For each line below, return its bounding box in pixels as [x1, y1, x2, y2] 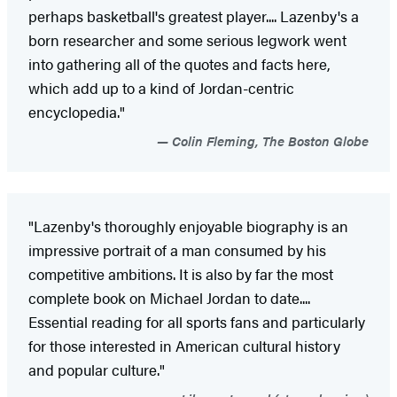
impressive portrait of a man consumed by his [28, 238, 326, 261]
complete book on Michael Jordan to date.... [28, 286, 310, 308]
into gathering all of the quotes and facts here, [28, 52, 331, 74]
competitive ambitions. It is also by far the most [28, 262, 333, 284]
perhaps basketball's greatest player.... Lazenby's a [28, 4, 359, 27]
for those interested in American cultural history [28, 334, 340, 356]
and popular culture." [28, 358, 165, 380]
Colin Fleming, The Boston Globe [168, 130, 369, 150]
